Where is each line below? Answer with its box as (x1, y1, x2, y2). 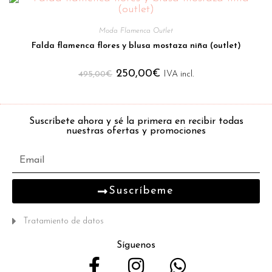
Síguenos (117, 240, 155, 250)
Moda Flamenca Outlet (99, 27, 173, 35)
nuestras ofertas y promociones (66, 126, 206, 136)
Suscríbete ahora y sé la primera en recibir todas (29, 116, 243, 126)
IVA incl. (164, 69, 194, 79)
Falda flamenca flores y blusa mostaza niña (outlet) (31, 41, 241, 50)
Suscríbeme (108, 185, 174, 197)
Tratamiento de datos (23, 216, 104, 226)
